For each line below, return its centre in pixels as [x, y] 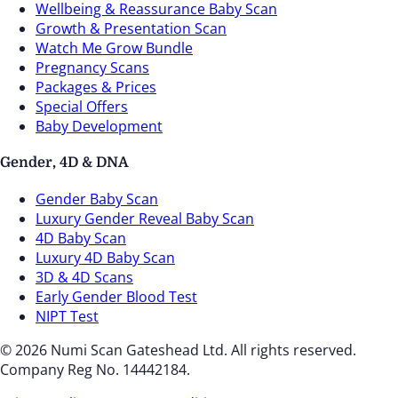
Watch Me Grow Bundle [114, 48]
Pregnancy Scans [92, 67]
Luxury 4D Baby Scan [105, 258]
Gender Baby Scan [97, 199]
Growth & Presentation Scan [131, 28]
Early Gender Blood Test [116, 297]
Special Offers [82, 106]
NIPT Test [67, 317]
